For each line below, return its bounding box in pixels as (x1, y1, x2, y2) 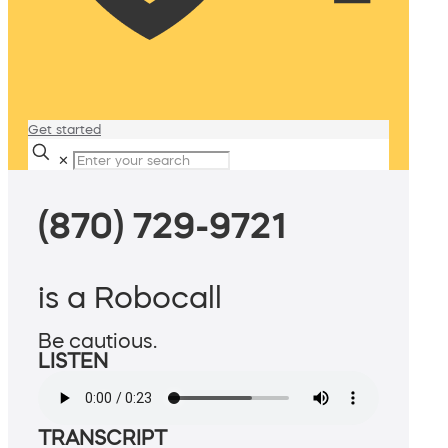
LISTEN (38, 351, 108, 372)
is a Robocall (38, 282, 222, 313)
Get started (28, 123, 101, 136)
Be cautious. (38, 331, 157, 352)
